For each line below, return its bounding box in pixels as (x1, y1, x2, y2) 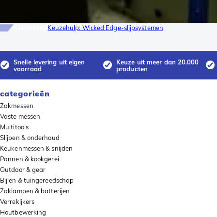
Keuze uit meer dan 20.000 (116, 58, 199, 66)
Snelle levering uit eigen (14, 58, 85, 66)
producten (116, 64, 148, 73)
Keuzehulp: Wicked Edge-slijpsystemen (47, 24, 163, 32)
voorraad (14, 64, 42, 73)
